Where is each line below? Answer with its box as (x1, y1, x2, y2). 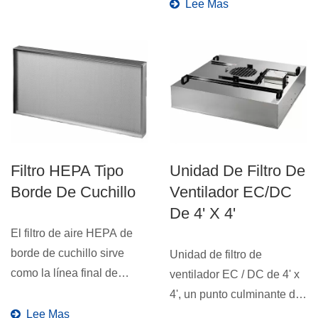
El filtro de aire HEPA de (11, 227, 133, 240)
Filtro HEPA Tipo (11, 162, 124, 180)
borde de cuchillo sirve (11, 247, 124, 260)
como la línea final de (11, 267, 118, 280)
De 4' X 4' (170, 204, 236, 223)
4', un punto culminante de (170, 288, 302, 301)
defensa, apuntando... (11, 287, 119, 300)
